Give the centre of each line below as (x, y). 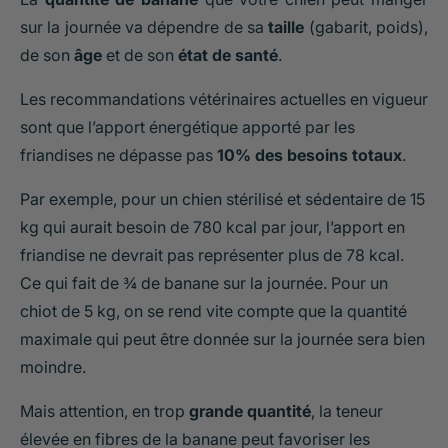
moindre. (53, 366)
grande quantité (250, 410)
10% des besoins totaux (309, 154)
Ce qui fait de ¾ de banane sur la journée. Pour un (204, 282)
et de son (140, 54)
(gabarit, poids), (366, 26)
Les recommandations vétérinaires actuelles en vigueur (224, 98)
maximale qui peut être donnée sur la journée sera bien (222, 338)
